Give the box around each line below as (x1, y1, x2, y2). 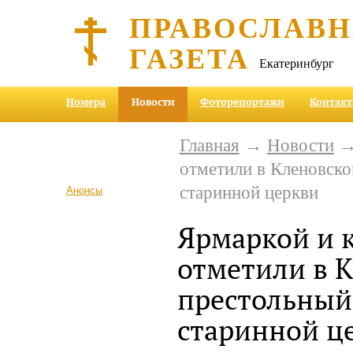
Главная (179, 135, 240, 155)
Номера (66, 95, 106, 110)
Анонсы (66, 184, 103, 196)
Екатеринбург (259, 54, 335, 71)
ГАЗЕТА (129, 37, 251, 78)
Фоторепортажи (199, 95, 284, 110)
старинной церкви (179, 182, 318, 203)
